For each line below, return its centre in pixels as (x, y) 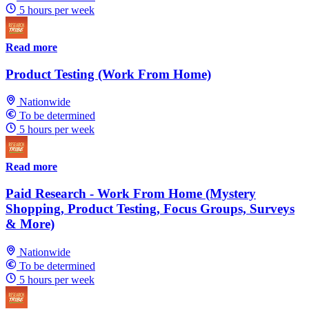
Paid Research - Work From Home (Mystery (131, 194)
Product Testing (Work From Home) (108, 74)
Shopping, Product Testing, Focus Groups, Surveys (150, 209)
